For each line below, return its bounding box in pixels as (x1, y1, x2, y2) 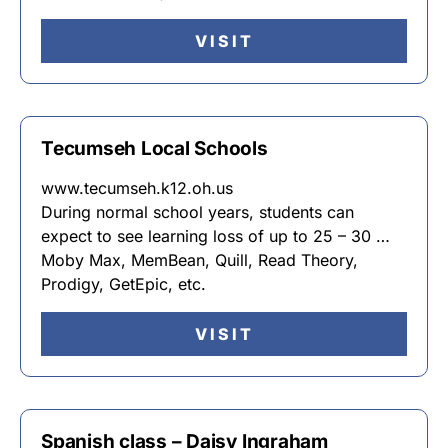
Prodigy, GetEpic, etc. (41, 274, 206, 294)
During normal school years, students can (41, 202, 354, 222)
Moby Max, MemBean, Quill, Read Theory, (41, 250, 358, 270)
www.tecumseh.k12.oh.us (41, 178, 233, 198)
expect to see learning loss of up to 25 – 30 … (41, 226, 390, 246)
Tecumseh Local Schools (41, 137, 268, 160)
